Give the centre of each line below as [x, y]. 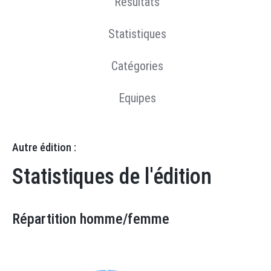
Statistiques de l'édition [112, 177]
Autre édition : [44, 147]
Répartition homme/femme [91, 219]
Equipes [137, 98]
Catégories [137, 66]
